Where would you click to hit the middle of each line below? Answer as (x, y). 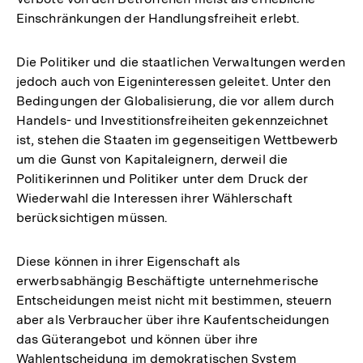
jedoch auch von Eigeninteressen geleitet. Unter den (174, 82)
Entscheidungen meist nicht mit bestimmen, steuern (174, 301)
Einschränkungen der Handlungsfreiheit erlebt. (158, 19)
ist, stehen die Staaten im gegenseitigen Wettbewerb (177, 140)
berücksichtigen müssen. (92, 218)
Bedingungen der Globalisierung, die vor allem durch (175, 101)
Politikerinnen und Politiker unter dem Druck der (162, 179)
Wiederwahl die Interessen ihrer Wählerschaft (154, 199)
